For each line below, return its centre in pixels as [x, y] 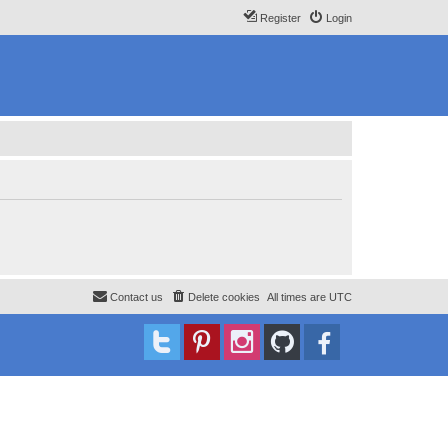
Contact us [136, 297]
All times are [298, 297]
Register [280, 18]
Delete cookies [224, 297]
